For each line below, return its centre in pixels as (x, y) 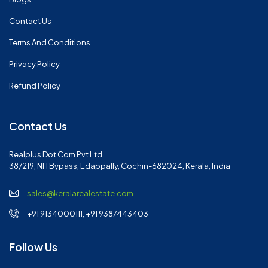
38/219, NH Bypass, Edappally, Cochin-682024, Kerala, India (120, 166)
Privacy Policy (34, 64)
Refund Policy (35, 86)
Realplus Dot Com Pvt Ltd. (57, 155)
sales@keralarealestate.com (80, 194)
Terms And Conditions (50, 43)
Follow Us (33, 247)
